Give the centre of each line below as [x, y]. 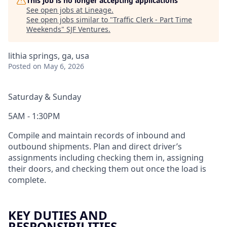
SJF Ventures [87, 29]
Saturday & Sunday [45, 97]
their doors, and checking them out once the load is [107, 169]
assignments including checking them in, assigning [106, 158]
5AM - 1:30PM [34, 116]
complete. [27, 180]
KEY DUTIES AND [58, 215]
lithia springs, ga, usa [49, 56]
